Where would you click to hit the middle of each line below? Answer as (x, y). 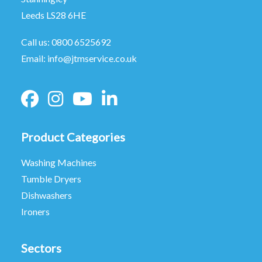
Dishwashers (46, 195)
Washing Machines (59, 162)
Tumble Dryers (51, 179)
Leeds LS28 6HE (54, 15)
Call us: (36, 42)
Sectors (41, 248)
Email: (34, 58)
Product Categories (73, 137)
